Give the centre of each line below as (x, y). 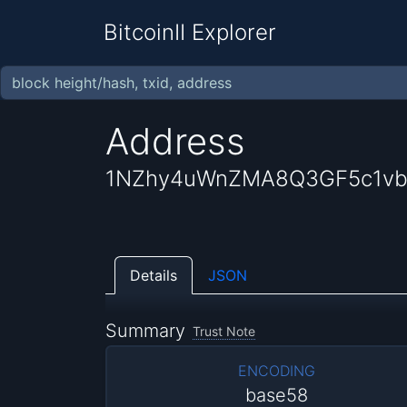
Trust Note (223, 332)
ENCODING (277, 371)
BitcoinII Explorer (190, 32)
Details (154, 275)
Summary (146, 331)
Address (176, 141)
